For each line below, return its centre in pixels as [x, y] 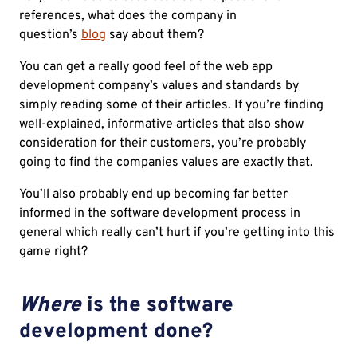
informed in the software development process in [160, 214]
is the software [157, 306]
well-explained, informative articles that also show [161, 125]
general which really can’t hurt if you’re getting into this [177, 233]
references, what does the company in [128, 16]
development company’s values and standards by [159, 86]
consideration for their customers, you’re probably [163, 144]
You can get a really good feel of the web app [146, 67]
